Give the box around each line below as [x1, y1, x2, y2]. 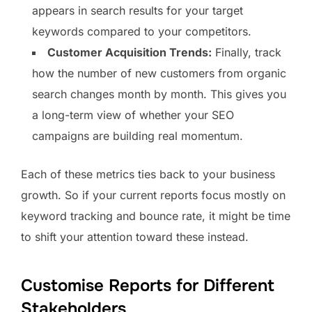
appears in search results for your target [32, 3, 243, 18]
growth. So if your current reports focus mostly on [21, 188, 286, 203]
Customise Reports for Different [21, 275, 274, 297]
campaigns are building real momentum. [32, 129, 243, 143]
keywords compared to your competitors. [32, 24, 251, 39]
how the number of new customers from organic [32, 66, 286, 81]
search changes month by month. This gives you [32, 87, 286, 102]
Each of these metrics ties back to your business [21, 167, 275, 182]
